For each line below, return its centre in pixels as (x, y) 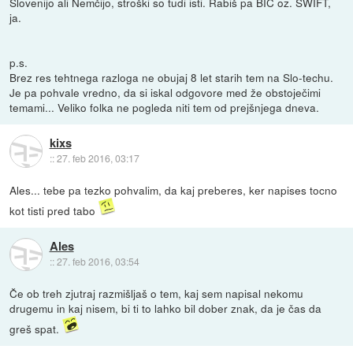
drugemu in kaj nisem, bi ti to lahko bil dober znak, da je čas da (166, 308)
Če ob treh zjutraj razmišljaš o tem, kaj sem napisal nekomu (157, 294)
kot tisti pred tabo (54, 211)
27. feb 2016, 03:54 (98, 262)
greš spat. (36, 329)
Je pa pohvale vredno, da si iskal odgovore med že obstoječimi (165, 92)
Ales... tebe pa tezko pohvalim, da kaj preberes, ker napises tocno (174, 190)
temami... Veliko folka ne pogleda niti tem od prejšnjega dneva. (165, 107)
